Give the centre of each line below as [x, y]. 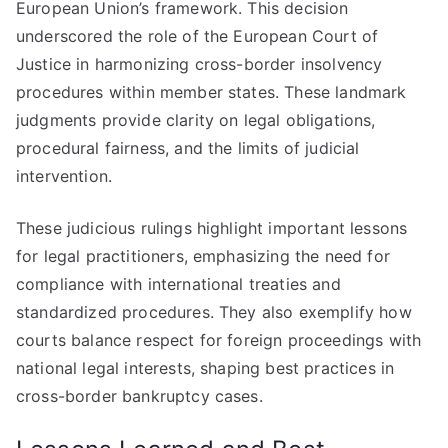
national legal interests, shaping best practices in [205, 368]
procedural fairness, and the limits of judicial [188, 148]
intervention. [64, 176]
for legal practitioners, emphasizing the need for [203, 256]
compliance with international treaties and [178, 284]
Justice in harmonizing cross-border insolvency [199, 64]
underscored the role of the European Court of [197, 36]
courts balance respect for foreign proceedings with [219, 340]
